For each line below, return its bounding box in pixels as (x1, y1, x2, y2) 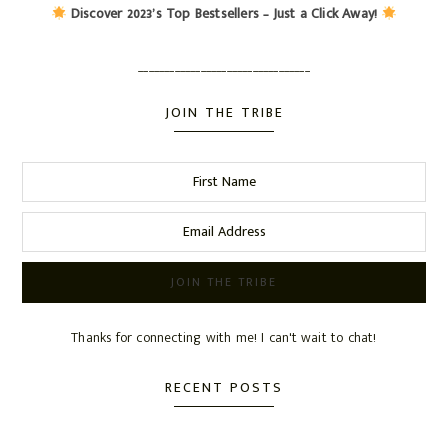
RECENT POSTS (165, 375, 283, 399)
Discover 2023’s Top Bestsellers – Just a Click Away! (70, 2, 378, 26)
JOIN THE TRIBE (164, 101, 284, 125)
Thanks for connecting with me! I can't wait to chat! (71, 326, 377, 350)
